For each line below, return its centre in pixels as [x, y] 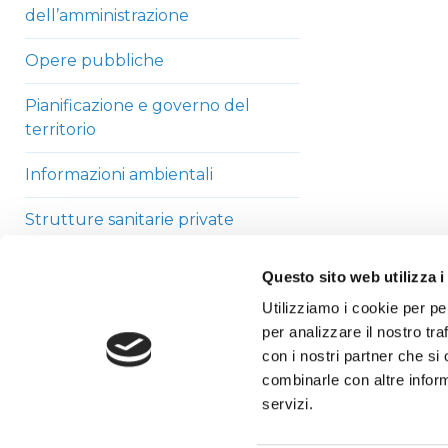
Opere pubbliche [94, 60]
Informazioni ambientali [119, 174]
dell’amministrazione [107, 15]
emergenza [71, 312]
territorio [60, 129]
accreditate [70, 243]
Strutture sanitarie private [129, 219]
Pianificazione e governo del [137, 105]
